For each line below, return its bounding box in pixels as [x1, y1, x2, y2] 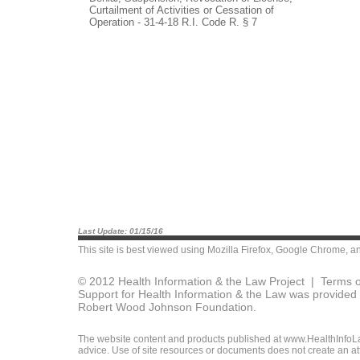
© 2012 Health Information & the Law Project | [78, 275, 321, 288]
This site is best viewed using [78, 244, 207, 256]
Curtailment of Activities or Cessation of [89, 3, 274, 16]
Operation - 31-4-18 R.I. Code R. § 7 [89, 15, 257, 28]
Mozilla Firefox [207, 244, 271, 256]
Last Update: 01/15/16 [78, 227, 163, 235]
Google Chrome [276, 244, 346, 256]
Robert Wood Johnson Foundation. [78, 301, 256, 313]
